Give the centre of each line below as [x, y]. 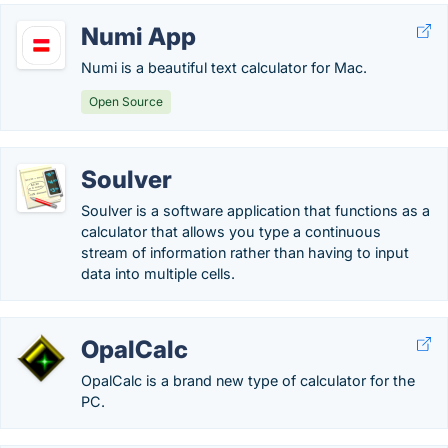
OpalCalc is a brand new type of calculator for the [248, 380]
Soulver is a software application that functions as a [255, 210]
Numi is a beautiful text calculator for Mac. [224, 67]
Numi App [138, 36]
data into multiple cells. [158, 273]
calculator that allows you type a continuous [231, 231]
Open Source [126, 101]
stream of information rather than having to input [245, 252]
